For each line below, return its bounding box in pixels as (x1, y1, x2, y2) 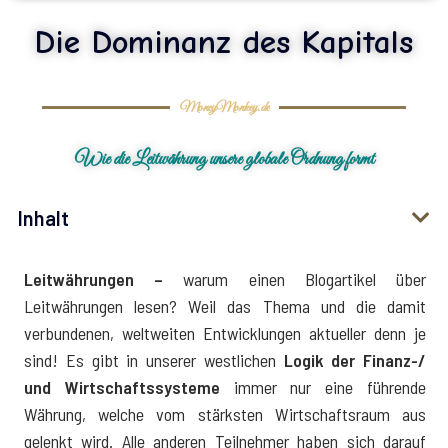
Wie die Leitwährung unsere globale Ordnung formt (74, 147, 374, 172)
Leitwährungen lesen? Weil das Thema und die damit (24, 294, 426, 317)
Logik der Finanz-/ (283, 348, 426, 371)
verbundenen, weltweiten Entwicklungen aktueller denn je (24, 321, 426, 344)
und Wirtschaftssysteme (24, 375, 220, 398)
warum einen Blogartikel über (183, 267, 427, 290)
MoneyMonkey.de (179, 98, 269, 117)
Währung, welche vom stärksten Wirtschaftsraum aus (24, 402, 426, 425)
